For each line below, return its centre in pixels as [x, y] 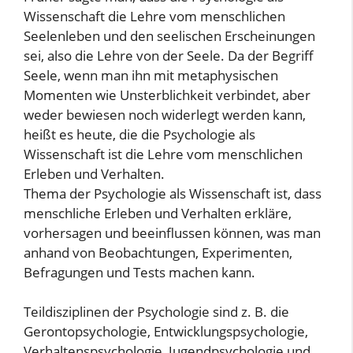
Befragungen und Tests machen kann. [139, 272]
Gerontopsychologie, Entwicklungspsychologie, [166, 331]
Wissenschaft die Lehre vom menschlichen [154, 16]
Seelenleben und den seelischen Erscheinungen [169, 35]
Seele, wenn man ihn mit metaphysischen [151, 75]
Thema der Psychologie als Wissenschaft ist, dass [173, 193]
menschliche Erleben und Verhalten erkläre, [158, 213]
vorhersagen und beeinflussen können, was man [172, 232]
